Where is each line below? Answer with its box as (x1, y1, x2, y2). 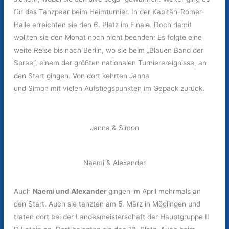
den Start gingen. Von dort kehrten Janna (14, 71, 150, 80)
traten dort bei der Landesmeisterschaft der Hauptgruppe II (14, 212, 210, 221)
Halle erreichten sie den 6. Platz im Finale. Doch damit (14, 20, 192, 29)
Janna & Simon (90, 124, 139, 132)
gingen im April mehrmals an (108, 187, 201, 195)
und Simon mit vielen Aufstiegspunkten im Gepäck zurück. (14, 84, 205, 93)
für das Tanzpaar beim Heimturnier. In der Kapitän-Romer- (14, 7, 205, 16)
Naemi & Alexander (83, 158, 146, 167)
